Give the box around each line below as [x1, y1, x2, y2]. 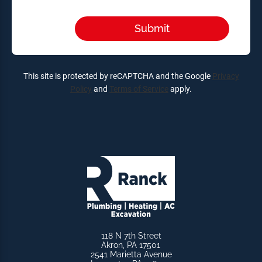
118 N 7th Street [101, 230, 161, 240]
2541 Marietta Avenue [90, 249, 172, 259]
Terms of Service [109, 84, 168, 94]
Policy [70, 84, 92, 94]
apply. [168, 84, 192, 94]
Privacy [212, 71, 239, 81]
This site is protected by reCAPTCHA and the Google [23, 71, 212, 81]
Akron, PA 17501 [101, 240, 160, 250]
